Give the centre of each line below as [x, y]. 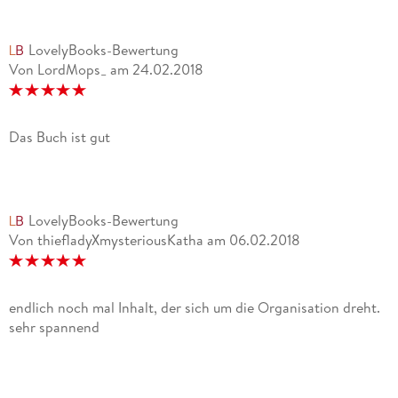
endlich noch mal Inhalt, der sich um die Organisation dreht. [194, 308]
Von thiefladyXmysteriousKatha [106, 240]
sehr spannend [54, 327]
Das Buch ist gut [59, 137]
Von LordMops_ [57, 70]
